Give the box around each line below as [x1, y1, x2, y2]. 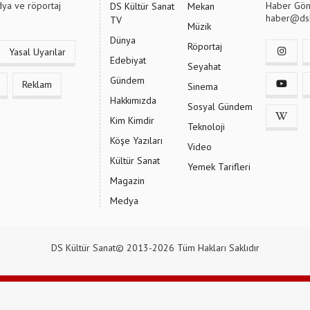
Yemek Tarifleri [188, 161, 250, 174]
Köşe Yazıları [110, 134, 163, 147]
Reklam [22, 78, 52, 91]
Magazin [110, 174, 145, 188]
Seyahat [188, 60, 221, 73]
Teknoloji [188, 120, 225, 134]
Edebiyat [110, 54, 146, 67]
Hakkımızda [110, 94, 156, 107]
